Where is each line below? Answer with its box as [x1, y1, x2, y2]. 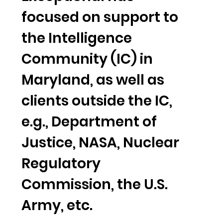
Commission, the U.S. [21, 174, 168, 194]
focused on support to [21, 7, 178, 27]
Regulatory [21, 153, 101, 173]
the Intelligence [21, 28, 132, 48]
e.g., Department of [21, 111, 157, 131]
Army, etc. [21, 195, 93, 215]
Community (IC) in [21, 49, 153, 69]
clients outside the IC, [21, 91, 172, 111]
